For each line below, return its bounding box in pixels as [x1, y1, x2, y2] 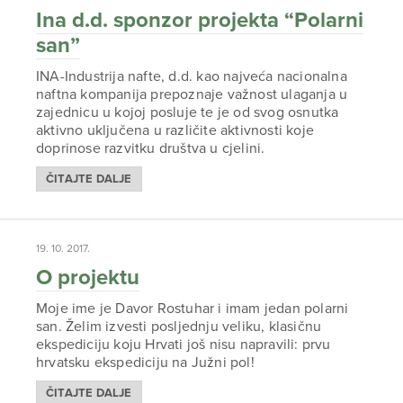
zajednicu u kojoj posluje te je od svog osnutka [36, 103, 339, 121]
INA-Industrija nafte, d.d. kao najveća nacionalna [36, 67, 347, 85]
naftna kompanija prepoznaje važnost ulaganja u [36, 85, 348, 103]
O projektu [36, 264, 139, 291]
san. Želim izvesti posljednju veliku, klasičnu [36, 318, 322, 336]
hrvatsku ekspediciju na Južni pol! [36, 354, 255, 372]
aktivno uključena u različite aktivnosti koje [36, 121, 315, 139]
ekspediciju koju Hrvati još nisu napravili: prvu [36, 336, 331, 354]
